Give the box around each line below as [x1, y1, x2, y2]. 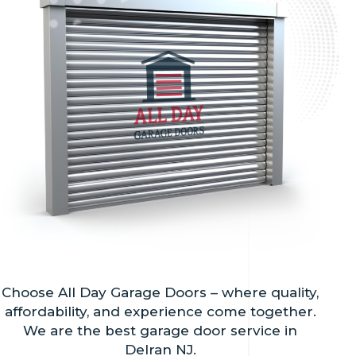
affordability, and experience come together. [4, 303, 316, 319]
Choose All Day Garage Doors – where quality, [2, 284, 319, 300]
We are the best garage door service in [23, 322, 298, 339]
